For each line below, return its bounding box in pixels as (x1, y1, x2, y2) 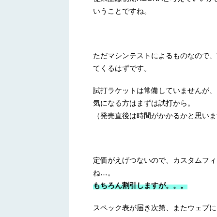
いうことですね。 (93, 7, 151, 15)
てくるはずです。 (93, 64, 151, 73)
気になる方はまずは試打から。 (93, 99, 195, 108)
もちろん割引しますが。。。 (93, 181, 187, 190)
